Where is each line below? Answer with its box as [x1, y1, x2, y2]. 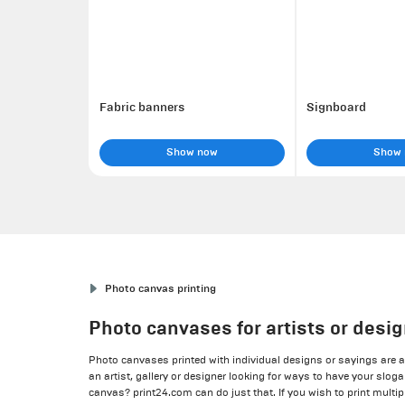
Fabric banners [99, 99, 184, 115]
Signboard [306, 99, 366, 115]
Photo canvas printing [105, 281, 217, 296]
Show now [165, 145, 218, 159]
